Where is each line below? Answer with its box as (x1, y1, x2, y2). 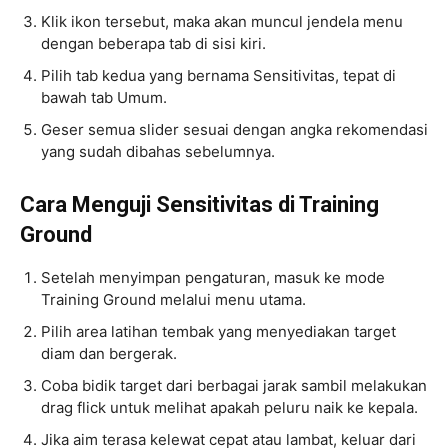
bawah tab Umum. (41, 87, 167, 107)
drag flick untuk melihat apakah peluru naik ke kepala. (41, 397, 418, 417)
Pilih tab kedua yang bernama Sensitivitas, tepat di (41, 65, 396, 85)
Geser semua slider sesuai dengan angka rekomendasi (41, 119, 428, 139)
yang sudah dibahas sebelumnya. (41, 141, 275, 161)
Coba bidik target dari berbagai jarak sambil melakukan (41, 375, 427, 395)
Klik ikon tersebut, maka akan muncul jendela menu (41, 11, 403, 31)
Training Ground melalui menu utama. (41, 289, 306, 309)
